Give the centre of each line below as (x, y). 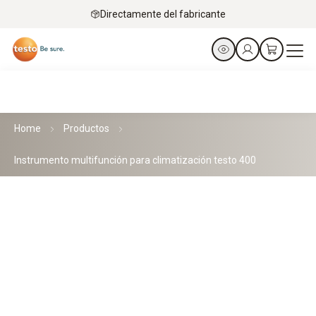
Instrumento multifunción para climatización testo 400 (135, 160)
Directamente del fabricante (163, 14)
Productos (86, 128)
